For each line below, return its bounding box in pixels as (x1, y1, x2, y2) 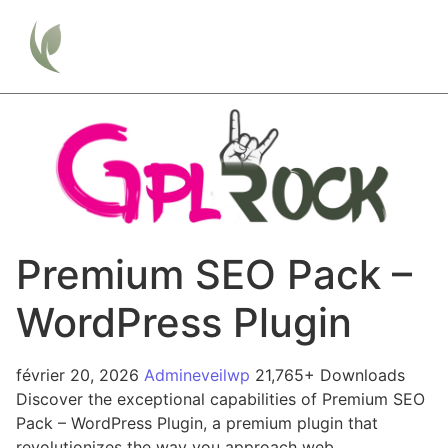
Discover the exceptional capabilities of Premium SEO (16, 388, 425, 409)
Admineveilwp (144, 364, 255, 385)
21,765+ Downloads (255, 364, 405, 385)
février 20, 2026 (16, 364, 144, 385)
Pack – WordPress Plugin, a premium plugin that (16, 412, 378, 433)
